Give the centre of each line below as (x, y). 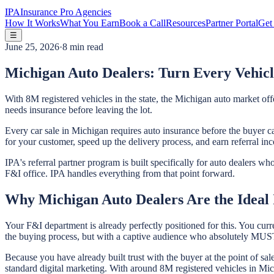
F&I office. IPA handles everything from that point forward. (120, 173)
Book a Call (143, 23)
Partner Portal (232, 23)
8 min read (83, 47)
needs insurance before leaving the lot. (79, 109)
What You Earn (90, 23)
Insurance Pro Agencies (66, 12)
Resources (186, 23)
